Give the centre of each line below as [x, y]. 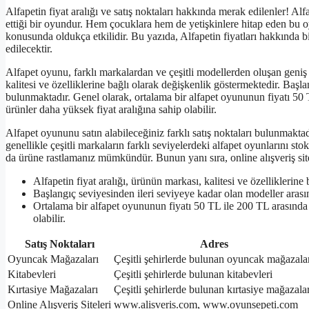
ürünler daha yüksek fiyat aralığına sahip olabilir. [111, 110]
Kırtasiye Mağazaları [53, 290]
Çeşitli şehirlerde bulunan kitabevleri [193, 275]
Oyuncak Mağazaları [53, 259]
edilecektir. [29, 49]
